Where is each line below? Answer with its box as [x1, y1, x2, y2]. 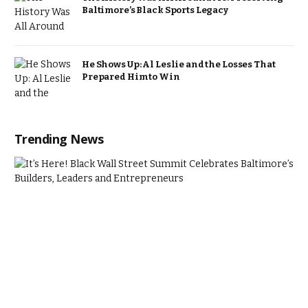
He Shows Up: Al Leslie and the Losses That [82, 58, 276, 69]
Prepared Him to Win [82, 71, 180, 82]
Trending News [14, 131, 103, 147]
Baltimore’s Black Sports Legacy [82, 5, 228, 15]
